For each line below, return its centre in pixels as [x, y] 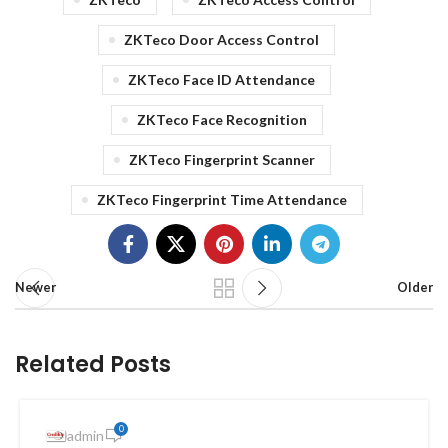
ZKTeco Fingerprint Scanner [221, 159]
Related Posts [93, 364]
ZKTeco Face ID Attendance [221, 79]
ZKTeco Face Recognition [221, 119]
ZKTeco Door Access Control [221, 39]
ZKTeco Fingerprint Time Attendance [221, 199]
